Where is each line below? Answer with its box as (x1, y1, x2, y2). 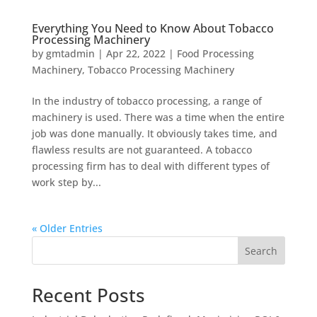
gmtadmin (45, 46, 95, 60)
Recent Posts (31, 282, 145, 308)
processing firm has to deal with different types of (31, 158, 270, 173)
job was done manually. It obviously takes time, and (31, 126, 277, 140)
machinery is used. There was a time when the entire (31, 110, 284, 124)
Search (245, 243, 278, 258)
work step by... (31, 175, 101, 189)
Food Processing (176, 46, 254, 60)
